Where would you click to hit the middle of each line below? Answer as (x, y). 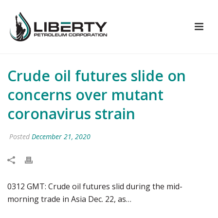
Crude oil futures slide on (97, 76)
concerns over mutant (85, 95)
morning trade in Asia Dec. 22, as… (69, 199)
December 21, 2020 (61, 136)
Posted (19, 136)
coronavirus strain (71, 114)
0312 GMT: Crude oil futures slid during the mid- (95, 186)
